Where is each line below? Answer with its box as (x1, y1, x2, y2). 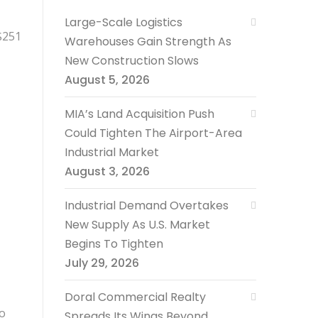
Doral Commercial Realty (65, 289, 206, 305)
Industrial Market (65, 144, 159, 160)
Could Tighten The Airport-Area (65, 125, 242, 141)
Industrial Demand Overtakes (65, 197, 229, 214)
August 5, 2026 (65, 72, 150, 88)
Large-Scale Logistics (65, 14, 182, 31)
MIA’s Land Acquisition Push (65, 106, 214, 122)
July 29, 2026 (65, 255, 139, 271)
